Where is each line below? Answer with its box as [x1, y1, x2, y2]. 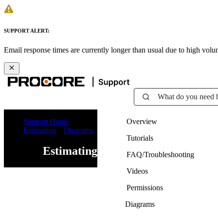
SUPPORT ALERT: [4, 27, 50, 34]
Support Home [23, 117, 69, 126]
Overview [127, 117, 157, 126]
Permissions [127, 183, 163, 192]
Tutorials [127, 133, 153, 142]
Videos [127, 166, 148, 175]
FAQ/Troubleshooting [127, 150, 194, 159]
